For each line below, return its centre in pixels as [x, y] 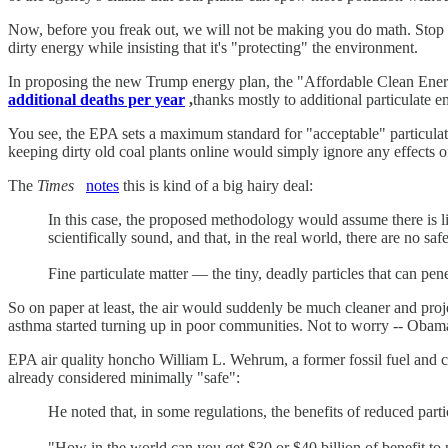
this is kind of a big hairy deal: [216, 186]
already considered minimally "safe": [124, 378]
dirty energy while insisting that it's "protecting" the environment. [213, 48]
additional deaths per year [96, 100]
